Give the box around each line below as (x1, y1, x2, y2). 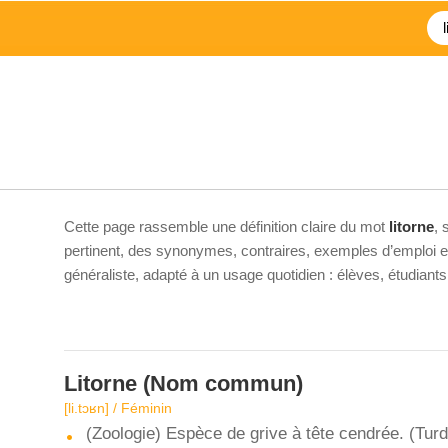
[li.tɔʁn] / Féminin (64, 400, 172, 416)
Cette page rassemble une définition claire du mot (64, 218, 389, 235)
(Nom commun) (137, 371, 303, 396)
